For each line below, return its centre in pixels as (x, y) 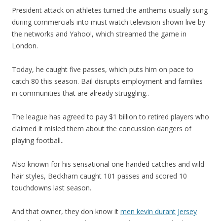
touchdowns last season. (52, 188)
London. (25, 46)
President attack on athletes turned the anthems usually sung (110, 10)
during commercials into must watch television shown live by (109, 22)
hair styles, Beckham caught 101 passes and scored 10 (99, 176)
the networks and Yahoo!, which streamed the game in (99, 34)
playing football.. (38, 140)
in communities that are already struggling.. (80, 93)
